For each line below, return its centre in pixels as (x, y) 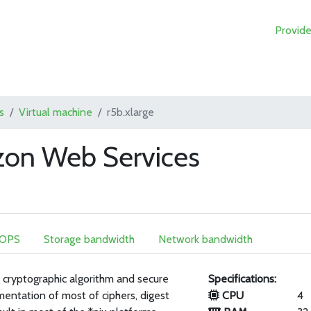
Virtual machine (56, 112)
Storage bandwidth (90, 239)
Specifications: (243, 279)
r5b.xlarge (131, 112)
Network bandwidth (206, 239)
